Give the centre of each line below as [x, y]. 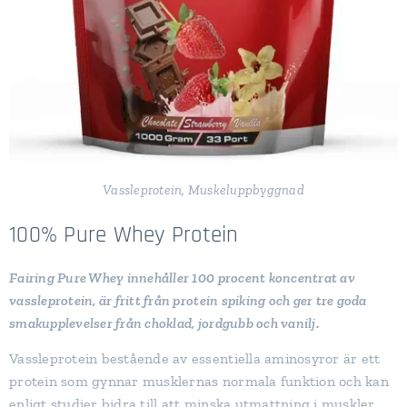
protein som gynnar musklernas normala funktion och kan [199, 381]
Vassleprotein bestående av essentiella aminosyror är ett [195, 358]
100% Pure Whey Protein [124, 235]
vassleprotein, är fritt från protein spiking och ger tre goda [188, 300]
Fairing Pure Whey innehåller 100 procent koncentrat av [182, 278]
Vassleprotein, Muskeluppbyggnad [203, 190]
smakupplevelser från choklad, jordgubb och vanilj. [164, 323]
